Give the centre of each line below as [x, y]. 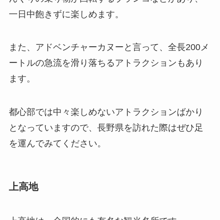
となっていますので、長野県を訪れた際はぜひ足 [106, 128]
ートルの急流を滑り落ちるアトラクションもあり [106, 63]
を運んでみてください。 [57, 144]
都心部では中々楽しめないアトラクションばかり [106, 112]
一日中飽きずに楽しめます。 [66, 14]
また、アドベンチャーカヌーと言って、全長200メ [109, 47]
